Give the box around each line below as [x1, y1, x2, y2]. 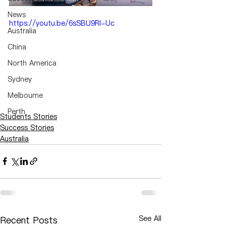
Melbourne [8, 90, 43, 100]
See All [139, 213, 161, 223]
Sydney [8, 74, 32, 84]
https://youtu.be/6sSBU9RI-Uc [9, 18, 115, 28]
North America [8, 58, 56, 68]
